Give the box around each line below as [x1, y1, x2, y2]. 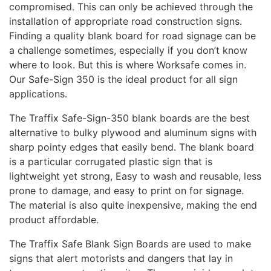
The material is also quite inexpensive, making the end [9, 199, 257, 212]
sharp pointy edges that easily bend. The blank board [9, 141, 254, 154]
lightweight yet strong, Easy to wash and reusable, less [9, 170, 261, 183]
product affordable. [9, 214, 99, 226]
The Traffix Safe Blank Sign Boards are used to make [9, 238, 251, 250]
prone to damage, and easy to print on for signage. [9, 184, 244, 197]
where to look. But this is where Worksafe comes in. [9, 59, 246, 71]
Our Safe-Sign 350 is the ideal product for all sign [9, 73, 238, 86]
